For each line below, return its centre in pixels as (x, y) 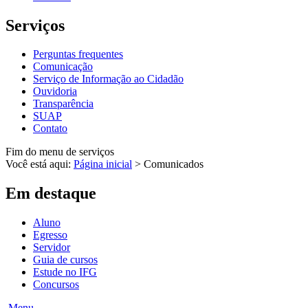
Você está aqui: (40, 164)
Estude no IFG (65, 272)
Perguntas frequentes (78, 54)
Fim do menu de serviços (60, 152)
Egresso (50, 235)
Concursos (56, 285)
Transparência (63, 104)
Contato (50, 129)
